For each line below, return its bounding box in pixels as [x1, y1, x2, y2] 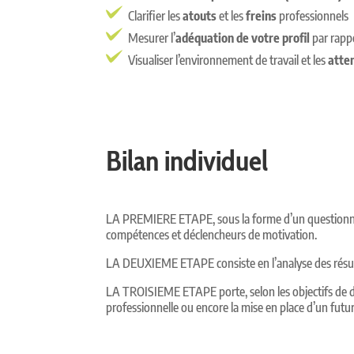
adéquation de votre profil [175, 30, 311, 47]
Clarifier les [128, 8, 183, 24]
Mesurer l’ [128, 30, 176, 47]
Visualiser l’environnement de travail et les [128, 52, 329, 69]
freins [246, 8, 277, 24]
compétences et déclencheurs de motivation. [106, 227, 318, 243]
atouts [183, 8, 217, 24]
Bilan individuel [106, 143, 269, 178]
